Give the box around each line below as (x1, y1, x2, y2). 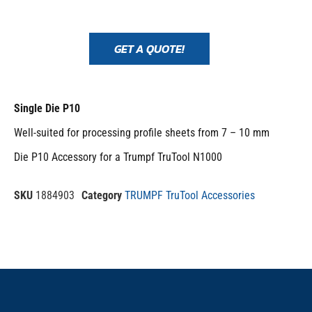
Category (81, 188, 122, 202)
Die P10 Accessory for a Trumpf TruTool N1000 (14, 150, 222, 164)
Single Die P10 (14, 101, 80, 115)
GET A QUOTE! (114, 40, 185, 57)
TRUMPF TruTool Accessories (125, 188, 255, 202)
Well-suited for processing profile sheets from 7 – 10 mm (14, 125, 270, 139)
